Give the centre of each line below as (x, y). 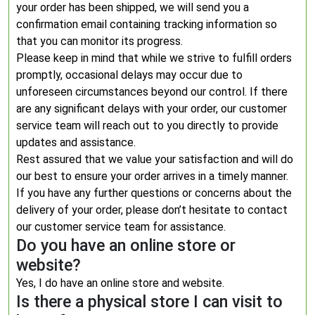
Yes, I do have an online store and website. (120, 283)
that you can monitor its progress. (99, 41)
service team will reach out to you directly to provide (147, 126)
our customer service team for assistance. (121, 227)
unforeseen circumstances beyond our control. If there (152, 92)
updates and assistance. (76, 142)
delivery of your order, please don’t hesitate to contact (152, 210)
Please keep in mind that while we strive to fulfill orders (154, 58)
